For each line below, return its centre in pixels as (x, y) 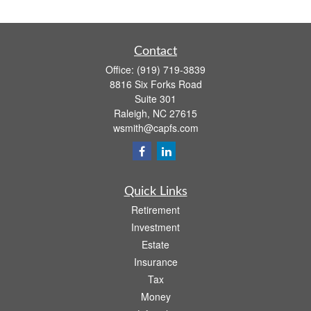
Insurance (155, 262)
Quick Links (155, 192)
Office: (121, 69)
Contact (155, 51)
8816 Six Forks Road (155, 84)
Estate (155, 244)
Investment (155, 227)
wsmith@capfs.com (155, 128)
